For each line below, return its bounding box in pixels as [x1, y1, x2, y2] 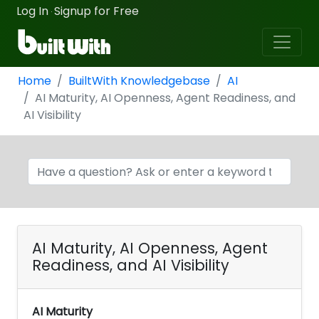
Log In [16, 3, 48, 19]
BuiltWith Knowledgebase [68, 73, 210, 89]
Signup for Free [54, 3, 139, 19]
